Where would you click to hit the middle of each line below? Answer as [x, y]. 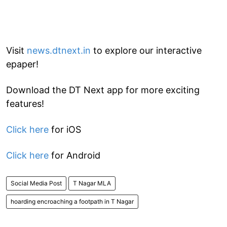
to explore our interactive [146, 50]
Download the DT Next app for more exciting [103, 90]
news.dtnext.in [59, 50]
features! [25, 103]
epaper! [22, 64]
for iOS [65, 129]
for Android [74, 155]
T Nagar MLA [92, 183]
